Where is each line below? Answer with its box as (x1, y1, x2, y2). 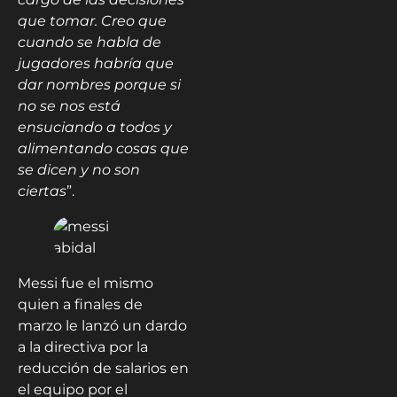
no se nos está (18, 97, 121, 115)
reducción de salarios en (18, 360, 189, 378)
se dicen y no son (18, 161, 140, 179)
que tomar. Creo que (18, 12, 167, 30)
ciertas (18, 183, 66, 200)
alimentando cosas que (18, 140, 189, 158)
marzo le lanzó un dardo (18, 317, 187, 335)
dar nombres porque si (18, 76, 181, 94)
